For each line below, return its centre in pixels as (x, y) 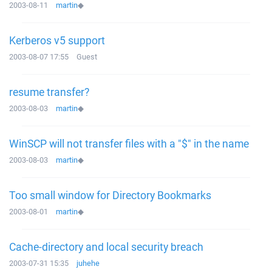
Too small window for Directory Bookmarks (110, 195)
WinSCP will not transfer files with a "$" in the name (129, 143)
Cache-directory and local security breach (106, 246)
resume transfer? (49, 92)
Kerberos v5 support (57, 40)
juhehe (88, 263)
